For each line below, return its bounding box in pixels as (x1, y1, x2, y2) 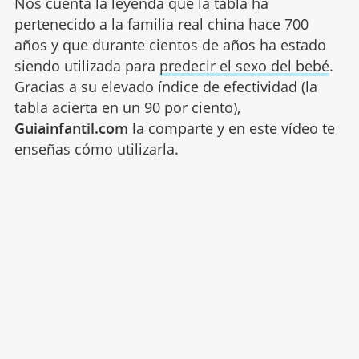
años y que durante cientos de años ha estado (14, 35, 326, 55)
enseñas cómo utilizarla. (14, 139, 179, 159)
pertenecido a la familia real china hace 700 (14, 14, 309, 34)
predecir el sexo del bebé (159, 56, 329, 76)
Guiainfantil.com (14, 119, 128, 139)
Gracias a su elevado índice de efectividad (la (14, 77, 317, 97)
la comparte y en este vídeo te (127, 119, 335, 139)
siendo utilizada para (14, 56, 159, 76)
